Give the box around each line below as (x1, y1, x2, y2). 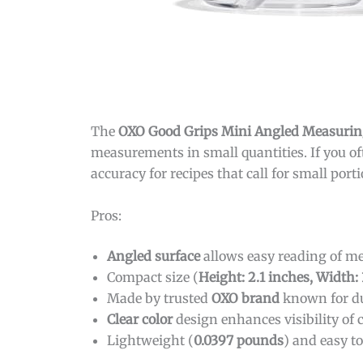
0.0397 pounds (194, 331, 284, 348)
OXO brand (211, 289, 280, 306)
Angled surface (107, 247, 200, 264)
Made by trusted (107, 289, 211, 306)
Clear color (107, 310, 173, 327)
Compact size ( (107, 268, 199, 285)
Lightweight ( (107, 331, 194, 348)
